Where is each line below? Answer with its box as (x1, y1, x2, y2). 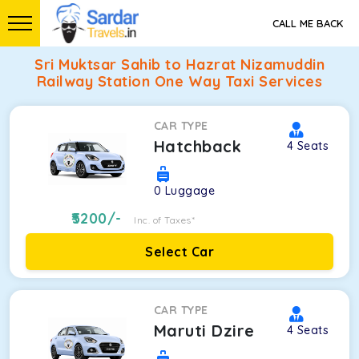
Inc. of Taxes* (134, 214, 196, 226)
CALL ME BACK (272, 17, 343, 30)
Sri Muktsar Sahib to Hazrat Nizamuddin (34, 55, 325, 74)
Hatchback (153, 136, 242, 156)
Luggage (164, 184, 216, 198)
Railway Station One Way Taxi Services (36, 72, 323, 91)
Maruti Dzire (153, 321, 255, 341)
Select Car (145, 244, 214, 260)
